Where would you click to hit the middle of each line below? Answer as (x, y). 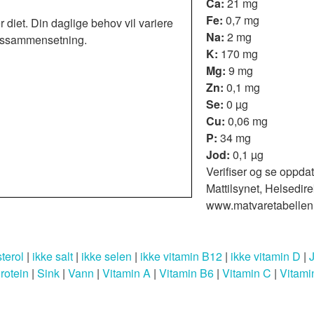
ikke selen (107, 256)
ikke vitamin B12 (181, 256)
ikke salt (53, 256)
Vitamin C (247, 273)
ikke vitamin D (266, 256)
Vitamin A (127, 273)
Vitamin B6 (186, 273)
